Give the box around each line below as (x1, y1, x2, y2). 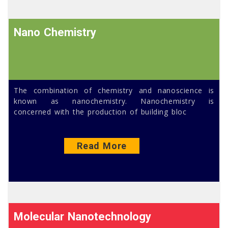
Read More (77, 140, 127, 152)
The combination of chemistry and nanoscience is (14, 85, 214, 96)
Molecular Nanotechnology (14, 210, 152, 223)
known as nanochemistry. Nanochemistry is (14, 96, 214, 106)
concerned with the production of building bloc (14, 107, 187, 117)
